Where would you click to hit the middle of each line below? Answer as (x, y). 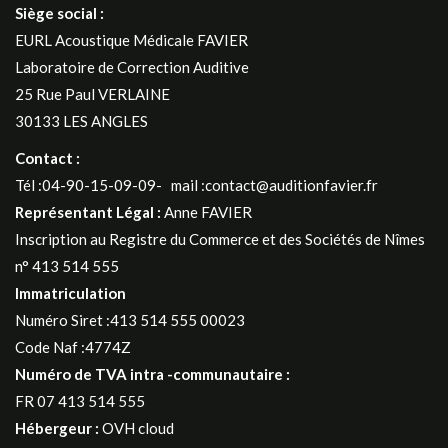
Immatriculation (70, 293)
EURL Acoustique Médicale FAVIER (131, 40)
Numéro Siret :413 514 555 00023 (130, 320)
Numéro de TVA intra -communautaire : (152, 374)
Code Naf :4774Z (73, 347)
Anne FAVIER (206, 212)
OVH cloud (136, 428)
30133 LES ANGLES (81, 121)
